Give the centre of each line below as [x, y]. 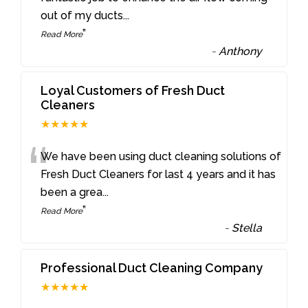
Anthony [241, 51]
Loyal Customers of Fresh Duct [133, 91]
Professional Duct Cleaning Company [152, 268]
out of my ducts [82, 15]
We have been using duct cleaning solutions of [161, 157]
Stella [247, 228]
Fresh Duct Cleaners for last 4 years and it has [158, 175]
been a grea [72, 192]
